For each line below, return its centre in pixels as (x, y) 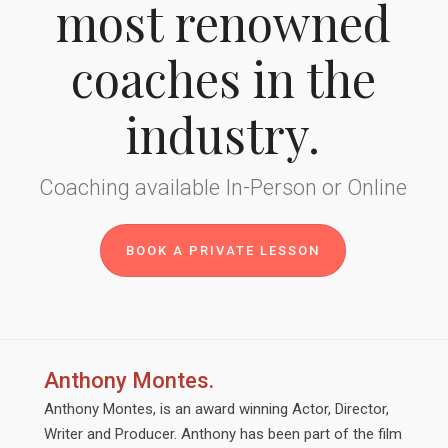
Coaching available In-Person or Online (223, 187)
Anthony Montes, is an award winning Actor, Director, (216, 409)
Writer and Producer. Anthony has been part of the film (223, 434)
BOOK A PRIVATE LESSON (223, 250)
